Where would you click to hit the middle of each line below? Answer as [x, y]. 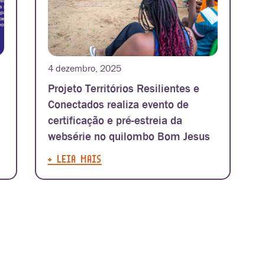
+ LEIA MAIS [75, 159]
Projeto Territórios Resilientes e [123, 89]
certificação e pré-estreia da [115, 121]
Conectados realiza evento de [118, 105]
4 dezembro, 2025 [84, 68]
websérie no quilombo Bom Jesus [129, 137]
